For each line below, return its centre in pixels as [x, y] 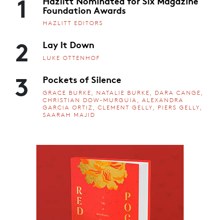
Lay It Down [69, 44]
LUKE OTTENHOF [71, 58]
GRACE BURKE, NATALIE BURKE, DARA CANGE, [123, 92]
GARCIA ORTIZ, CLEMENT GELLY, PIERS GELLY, [123, 107]
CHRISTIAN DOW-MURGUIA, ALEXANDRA [113, 100]
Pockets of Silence [82, 79]
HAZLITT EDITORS [73, 23]
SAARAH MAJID [69, 114]
